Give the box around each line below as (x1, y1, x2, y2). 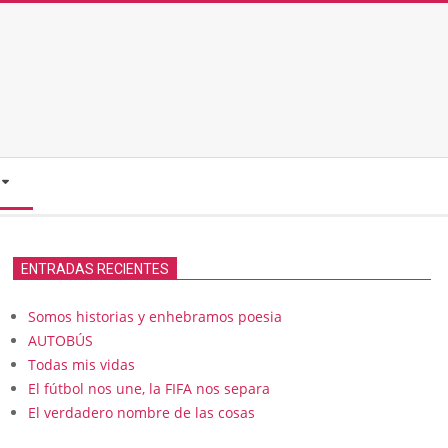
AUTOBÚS (28, 331, 93, 350)
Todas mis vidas (28, 355, 135, 374)
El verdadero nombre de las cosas (28, 403, 255, 422)
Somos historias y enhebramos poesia (28, 307, 282, 326)
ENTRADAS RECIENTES (21, 261, 169, 277)
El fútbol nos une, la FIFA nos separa (28, 379, 270, 398)
